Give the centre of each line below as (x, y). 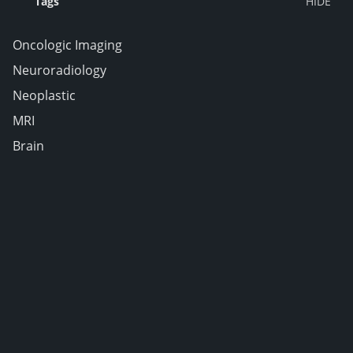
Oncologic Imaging (67, 45)
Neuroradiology (59, 70)
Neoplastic (44, 95)
